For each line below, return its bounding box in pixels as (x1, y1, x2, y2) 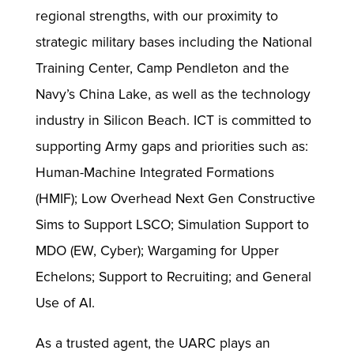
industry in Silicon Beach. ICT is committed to (35, 111, 311, 129)
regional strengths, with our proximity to (35, 7, 278, 24)
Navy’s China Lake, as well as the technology (35, 85, 311, 103)
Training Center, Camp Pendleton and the (35, 59, 289, 77)
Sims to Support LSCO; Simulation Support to (35, 216, 309, 233)
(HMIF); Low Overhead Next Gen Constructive (35, 190, 315, 207)
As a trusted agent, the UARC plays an (35, 334, 270, 352)
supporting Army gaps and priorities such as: (35, 137, 308, 155)
